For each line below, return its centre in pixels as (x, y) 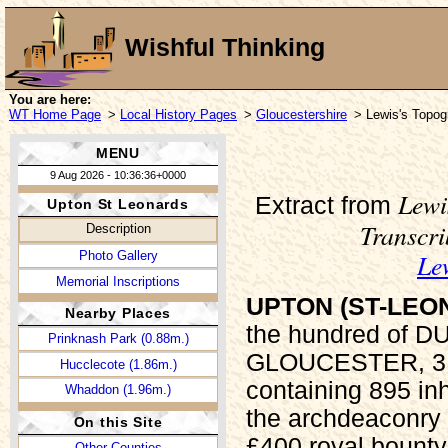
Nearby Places (118, 312)
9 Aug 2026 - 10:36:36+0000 (118, 174)
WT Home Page (55, 114)
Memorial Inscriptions (118, 281)
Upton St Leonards (118, 204)
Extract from (326, 205)
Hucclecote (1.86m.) (118, 364)
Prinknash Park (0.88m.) (118, 339)
